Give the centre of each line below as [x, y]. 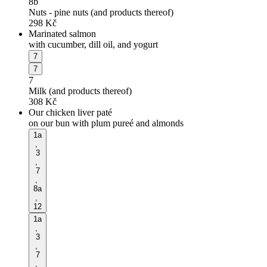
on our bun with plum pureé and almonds [106, 123]
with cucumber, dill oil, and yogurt [93, 44]
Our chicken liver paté [70, 112]
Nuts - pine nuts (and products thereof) [101, 12]
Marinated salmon [62, 33]
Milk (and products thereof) [80, 91]
